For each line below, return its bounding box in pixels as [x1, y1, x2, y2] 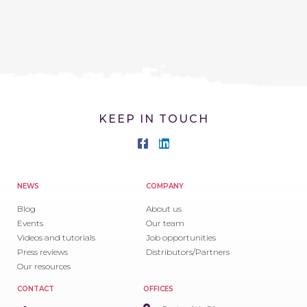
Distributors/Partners [146, 247, 230, 258]
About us [146, 204, 182, 214]
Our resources [17, 261, 71, 272]
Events [17, 218, 43, 229]
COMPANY [146, 182, 184, 191]
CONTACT [17, 284, 54, 294]
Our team [146, 218, 185, 229]
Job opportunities [146, 232, 217, 243]
